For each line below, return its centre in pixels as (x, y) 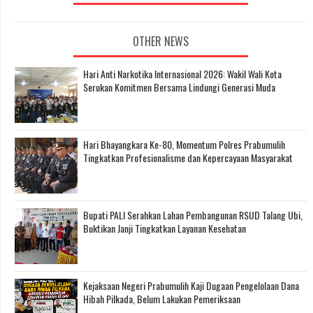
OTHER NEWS (161, 42)
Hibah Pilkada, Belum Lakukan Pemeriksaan (162, 299)
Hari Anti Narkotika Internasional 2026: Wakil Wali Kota (182, 74)
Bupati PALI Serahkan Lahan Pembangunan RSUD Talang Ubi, (193, 215)
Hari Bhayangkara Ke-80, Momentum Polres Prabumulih (184, 145)
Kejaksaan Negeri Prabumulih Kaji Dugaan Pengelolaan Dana (191, 286)
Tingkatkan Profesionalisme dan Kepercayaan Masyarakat (188, 158)
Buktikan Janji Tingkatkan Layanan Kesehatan (165, 228)
